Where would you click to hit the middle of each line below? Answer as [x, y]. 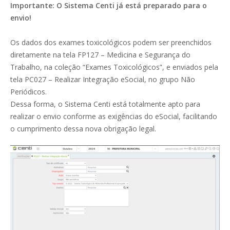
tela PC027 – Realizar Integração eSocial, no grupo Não [103, 79]
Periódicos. [28, 92]
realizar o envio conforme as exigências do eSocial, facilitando [114, 116]
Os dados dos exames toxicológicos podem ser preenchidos [111, 42]
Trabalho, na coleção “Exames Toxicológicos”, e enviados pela [114, 67]
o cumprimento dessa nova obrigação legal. [83, 129]
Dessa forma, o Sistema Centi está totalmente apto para [105, 104]
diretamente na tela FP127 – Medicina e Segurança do [100, 55]
